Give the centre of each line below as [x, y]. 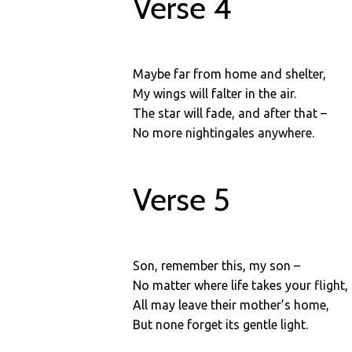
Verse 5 [182, 199]
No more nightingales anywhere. [224, 133]
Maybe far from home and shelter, [230, 74]
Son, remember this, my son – [217, 266]
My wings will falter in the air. [215, 93]
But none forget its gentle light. [221, 324]
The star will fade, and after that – [230, 113]
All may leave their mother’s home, [231, 305]
